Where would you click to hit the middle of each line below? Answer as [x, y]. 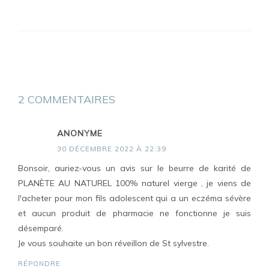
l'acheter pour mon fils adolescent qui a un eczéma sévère [134, 198]
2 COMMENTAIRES [67, 99]
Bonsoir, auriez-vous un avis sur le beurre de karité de [134, 168]
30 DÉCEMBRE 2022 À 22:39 [112, 149]
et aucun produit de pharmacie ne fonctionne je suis [134, 213]
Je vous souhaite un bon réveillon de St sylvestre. [113, 243]
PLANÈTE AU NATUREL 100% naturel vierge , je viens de [134, 183]
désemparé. [41, 228]
